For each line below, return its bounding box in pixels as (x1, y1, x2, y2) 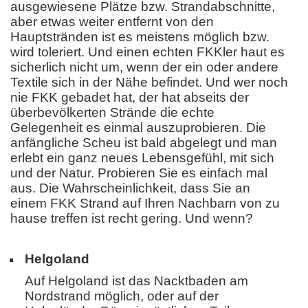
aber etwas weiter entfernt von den (10, 14, 214, 29)
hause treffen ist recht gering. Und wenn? (10, 210, 253, 225)
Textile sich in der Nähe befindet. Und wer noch (10, 74, 288, 89)
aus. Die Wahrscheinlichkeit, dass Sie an (10, 180, 250, 195)
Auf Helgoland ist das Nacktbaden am (25, 274, 248, 289)
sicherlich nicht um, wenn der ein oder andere (10, 59, 278, 74)
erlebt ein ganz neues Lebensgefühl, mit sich (10, 150, 274, 165)
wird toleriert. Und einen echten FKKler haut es (10, 44, 285, 59)
